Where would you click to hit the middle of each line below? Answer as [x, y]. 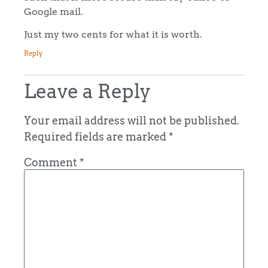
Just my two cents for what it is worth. [113, 34]
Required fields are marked [96, 136]
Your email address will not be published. [132, 120]
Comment [52, 162]
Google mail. [54, 11]
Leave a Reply [87, 91]
